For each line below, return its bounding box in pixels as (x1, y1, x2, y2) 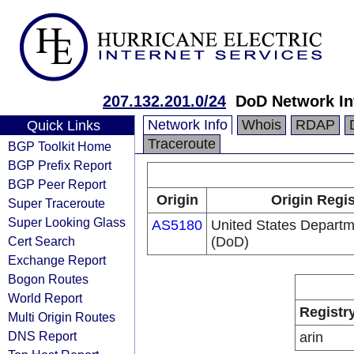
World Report (8, 291, 82, 305)
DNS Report (8, 329, 77, 343)
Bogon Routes (8, 272, 88, 286)
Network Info (148, 117, 228, 133)
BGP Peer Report (8, 177, 106, 191)
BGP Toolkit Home (8, 139, 111, 153)
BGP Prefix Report (8, 158, 111, 172)
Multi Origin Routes (8, 310, 115, 324)
